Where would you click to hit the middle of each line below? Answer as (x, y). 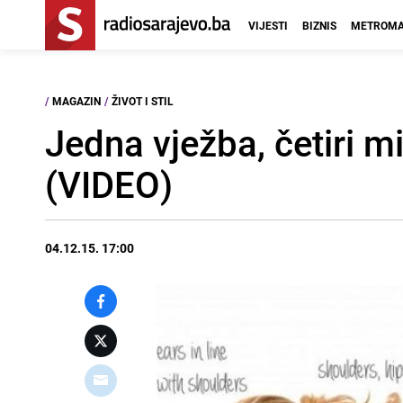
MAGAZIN (76, 101)
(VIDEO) (109, 184)
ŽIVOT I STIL (143, 101)
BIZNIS (319, 25)
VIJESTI (268, 25)
